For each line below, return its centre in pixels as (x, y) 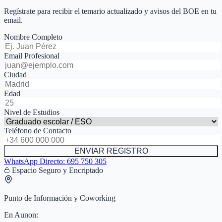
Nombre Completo (33, 37)
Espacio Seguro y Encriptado (56, 170)
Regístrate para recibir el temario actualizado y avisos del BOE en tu (110, 11)
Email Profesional (32, 55)
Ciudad (15, 74)
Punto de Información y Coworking (60, 198)
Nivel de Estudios (32, 112)
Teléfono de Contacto (38, 130)
